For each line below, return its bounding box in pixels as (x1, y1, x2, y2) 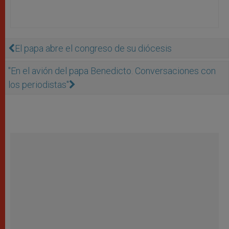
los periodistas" (8, 79, 69, 90)
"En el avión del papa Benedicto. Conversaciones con (8, 65, 216, 76)
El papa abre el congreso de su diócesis (15, 42, 172, 54)
